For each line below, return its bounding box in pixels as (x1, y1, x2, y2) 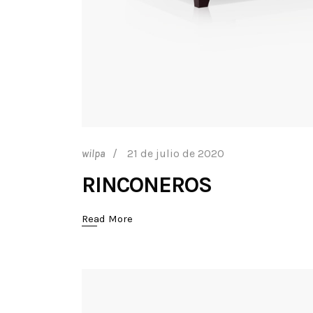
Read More (82, 212, 133, 225)
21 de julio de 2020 (127, 146, 224, 160)
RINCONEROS (82, 171, 212, 198)
